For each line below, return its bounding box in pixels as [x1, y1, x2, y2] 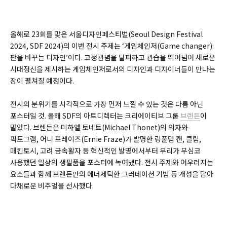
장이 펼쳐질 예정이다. [10, 75, 75, 86]
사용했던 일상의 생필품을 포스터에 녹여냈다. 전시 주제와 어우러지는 [10, 157, 213, 168]
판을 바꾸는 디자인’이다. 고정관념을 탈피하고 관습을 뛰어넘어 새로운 [10, 52, 215, 63]
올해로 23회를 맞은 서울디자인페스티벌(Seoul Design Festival [10, 29, 203, 40]
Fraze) [103, 134, 125, 144]
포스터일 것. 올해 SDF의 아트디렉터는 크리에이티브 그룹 [10, 110, 180, 121]
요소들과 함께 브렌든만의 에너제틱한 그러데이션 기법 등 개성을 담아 [10, 169, 213, 179]
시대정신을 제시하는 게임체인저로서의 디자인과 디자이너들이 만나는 [10, 64, 215, 74]
